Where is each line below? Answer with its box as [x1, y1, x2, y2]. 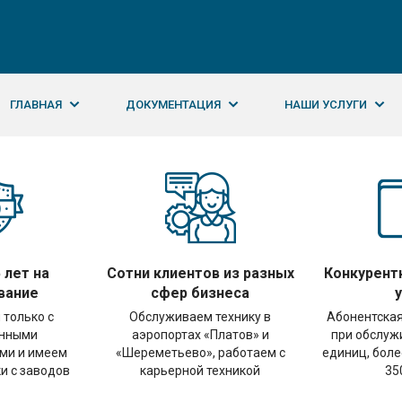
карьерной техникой [140, 363, 261, 378]
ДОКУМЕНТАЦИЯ [126, 97, 221, 111]
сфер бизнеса [151, 284, 250, 301]
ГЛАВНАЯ [10, 97, 62, 111]
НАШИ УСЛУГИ [284, 97, 367, 111]
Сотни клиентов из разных [106, 265, 294, 282]
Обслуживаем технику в [129, 310, 272, 324]
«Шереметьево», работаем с [115, 345, 285, 360]
